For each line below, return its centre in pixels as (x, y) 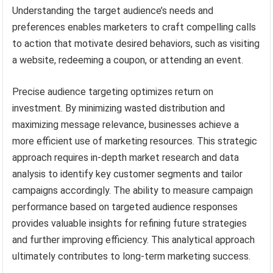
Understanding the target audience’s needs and (113, 10)
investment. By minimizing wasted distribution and (119, 108)
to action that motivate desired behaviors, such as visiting (136, 43)
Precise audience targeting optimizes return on (113, 91)
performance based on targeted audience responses (125, 207)
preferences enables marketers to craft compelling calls (134, 27)
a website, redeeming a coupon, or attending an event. (128, 60)
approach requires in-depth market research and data (126, 157)
